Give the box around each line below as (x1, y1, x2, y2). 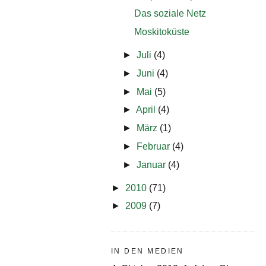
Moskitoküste (134, 27, 190, 37)
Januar (136, 159, 168, 170)
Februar (136, 141, 172, 152)
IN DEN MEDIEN (111, 246, 184, 255)
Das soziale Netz (134, 8, 207, 19)
